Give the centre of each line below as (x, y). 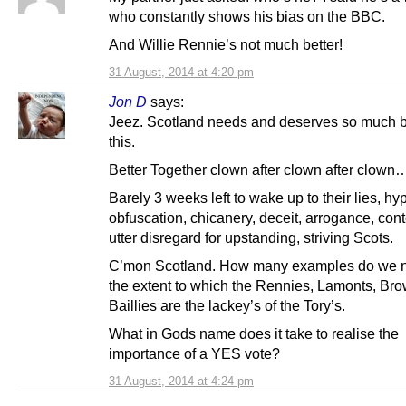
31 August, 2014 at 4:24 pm (181, 382)
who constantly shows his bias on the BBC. (247, 16)
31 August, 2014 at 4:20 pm (181, 72)
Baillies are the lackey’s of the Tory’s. (227, 306)
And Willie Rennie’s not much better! (226, 44)
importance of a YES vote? (194, 354)
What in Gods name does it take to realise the (254, 334)
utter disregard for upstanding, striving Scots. (251, 238)
